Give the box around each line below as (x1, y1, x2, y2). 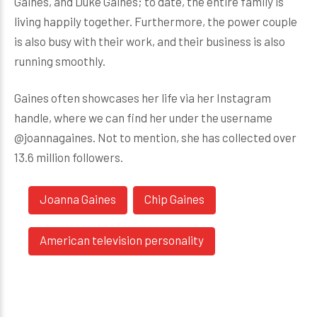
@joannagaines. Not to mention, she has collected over (14, 130, 296, 144)
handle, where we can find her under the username (14, 110, 272, 125)
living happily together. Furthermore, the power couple (14, 14, 297, 28)
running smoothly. (14, 54, 108, 68)
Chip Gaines (144, 192, 204, 206)
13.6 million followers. (14, 150, 125, 164)
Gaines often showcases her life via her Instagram (14, 91, 271, 105)
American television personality (40, 233, 204, 247)
